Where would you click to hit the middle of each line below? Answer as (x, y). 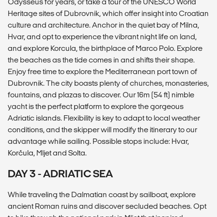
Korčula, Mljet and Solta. (47, 153)
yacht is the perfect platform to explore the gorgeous (96, 106)
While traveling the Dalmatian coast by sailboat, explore (102, 194)
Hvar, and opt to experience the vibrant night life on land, (102, 36)
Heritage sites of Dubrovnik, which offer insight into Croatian (108, 13)
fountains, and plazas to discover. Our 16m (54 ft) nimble (101, 94)
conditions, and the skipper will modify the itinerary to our (102, 129)
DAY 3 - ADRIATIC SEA (60, 173)
